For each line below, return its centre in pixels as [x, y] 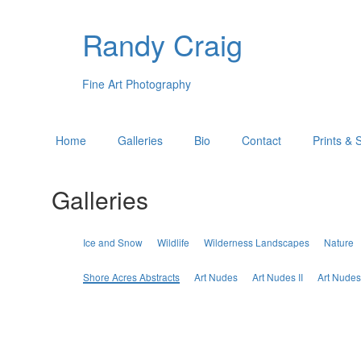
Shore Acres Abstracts [131, 277]
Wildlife [173, 242]
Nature [338, 242]
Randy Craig [162, 44]
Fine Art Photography [137, 83]
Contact [261, 140]
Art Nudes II [277, 277]
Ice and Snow [112, 242]
